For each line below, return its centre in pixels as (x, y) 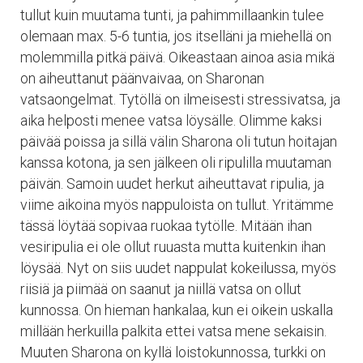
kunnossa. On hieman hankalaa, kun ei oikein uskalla (177, 310)
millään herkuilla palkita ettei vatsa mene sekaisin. (173, 331)
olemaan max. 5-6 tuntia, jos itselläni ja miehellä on (176, 36)
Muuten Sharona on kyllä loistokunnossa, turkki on (173, 352)
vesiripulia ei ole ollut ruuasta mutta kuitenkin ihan (173, 246)
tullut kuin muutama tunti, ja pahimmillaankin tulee (172, 15)
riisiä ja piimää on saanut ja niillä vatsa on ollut (161, 288)
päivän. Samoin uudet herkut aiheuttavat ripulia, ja (172, 183)
